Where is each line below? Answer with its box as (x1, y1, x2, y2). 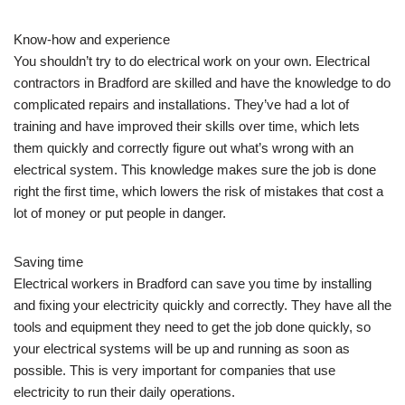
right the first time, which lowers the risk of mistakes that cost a (14, 183, 383, 199)
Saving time (14, 253, 83, 269)
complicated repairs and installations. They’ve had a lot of (14, 96, 349, 112)
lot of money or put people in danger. (14, 204, 226, 221)
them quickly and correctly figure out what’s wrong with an (14, 139, 353, 155)
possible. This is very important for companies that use (14, 362, 335, 378)
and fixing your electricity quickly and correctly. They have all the (14, 297, 391, 313)
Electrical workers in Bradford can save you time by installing (14, 275, 372, 291)
